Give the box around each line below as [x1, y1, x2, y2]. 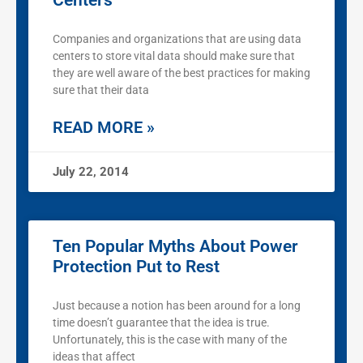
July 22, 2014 [53, 164, 129, 180]
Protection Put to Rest [53, 257, 220, 277]
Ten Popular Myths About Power [53, 237, 298, 257]
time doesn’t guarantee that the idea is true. [53, 316, 270, 330]
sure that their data [53, 83, 149, 97]
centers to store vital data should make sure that [53, 49, 295, 63]
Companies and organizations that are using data [53, 32, 301, 46]
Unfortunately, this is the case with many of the [53, 333, 287, 347]
